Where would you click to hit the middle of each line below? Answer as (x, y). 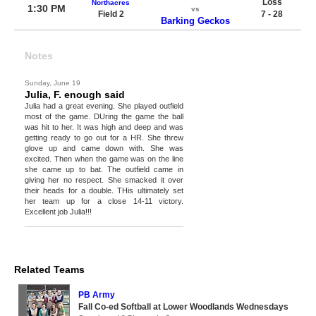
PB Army (97, 294)
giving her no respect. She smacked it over (104, 180)
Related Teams (49, 269)
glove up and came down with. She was (104, 148)
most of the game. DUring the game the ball (104, 116)
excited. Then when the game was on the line (104, 158)
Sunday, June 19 (53, 83)
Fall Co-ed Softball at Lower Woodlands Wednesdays (183, 306)
